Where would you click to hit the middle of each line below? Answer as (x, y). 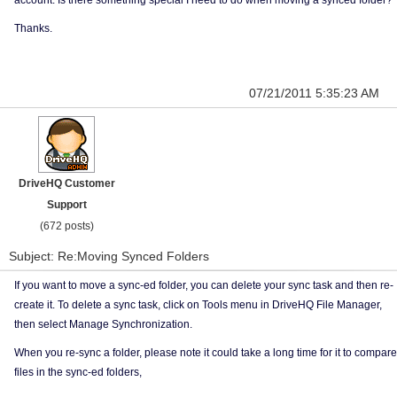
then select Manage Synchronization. (103, 324)
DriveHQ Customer (66, 183)
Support (66, 205)
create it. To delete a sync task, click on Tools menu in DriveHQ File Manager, (198, 305)
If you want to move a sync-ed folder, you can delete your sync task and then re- (204, 285)
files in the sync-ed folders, (78, 372)
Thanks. (33, 28)
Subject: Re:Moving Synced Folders (109, 256)
